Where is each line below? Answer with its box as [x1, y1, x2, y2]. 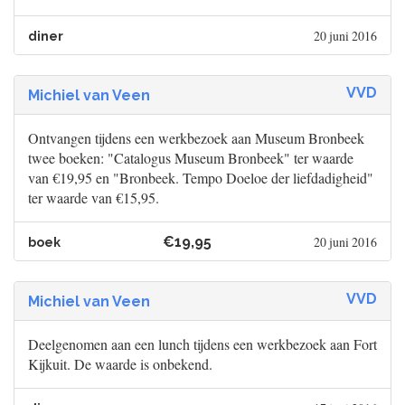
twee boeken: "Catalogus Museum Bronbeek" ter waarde [28, 148, 353, 168]
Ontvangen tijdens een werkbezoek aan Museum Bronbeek [28, 128, 364, 148]
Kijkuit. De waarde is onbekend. [28, 354, 212, 374]
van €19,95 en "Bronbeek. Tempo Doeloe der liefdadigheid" [28, 168, 373, 188]
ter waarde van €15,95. [28, 188, 159, 208]
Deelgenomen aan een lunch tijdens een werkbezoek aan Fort [28, 334, 377, 354]
